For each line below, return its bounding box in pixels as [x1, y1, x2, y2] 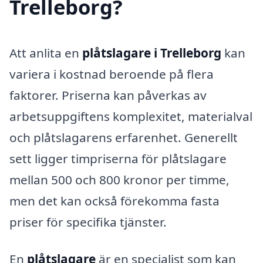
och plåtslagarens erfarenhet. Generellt [9, 129, 238, 146]
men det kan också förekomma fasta [9, 192, 220, 209]
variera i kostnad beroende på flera [9, 65, 214, 82]
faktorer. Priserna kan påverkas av [9, 86, 207, 103]
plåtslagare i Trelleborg [82, 44, 221, 61]
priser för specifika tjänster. [9, 213, 167, 230]
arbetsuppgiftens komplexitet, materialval [9, 107, 252, 124]
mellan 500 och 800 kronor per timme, [9, 171, 230, 188]
